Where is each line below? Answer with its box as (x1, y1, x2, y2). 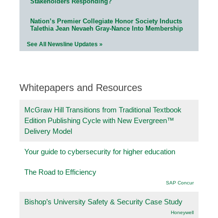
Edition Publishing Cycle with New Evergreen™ (24, 116, 174, 125)
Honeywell (171, 209, 194, 215)
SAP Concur (166, 180, 194, 185)
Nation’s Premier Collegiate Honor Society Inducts (30, 17, 182, 25)
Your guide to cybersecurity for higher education (24, 147, 175, 156)
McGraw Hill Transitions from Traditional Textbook (24, 105, 182, 114)
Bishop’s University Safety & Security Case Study (24, 197, 182, 206)
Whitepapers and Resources (19, 82, 142, 93)
